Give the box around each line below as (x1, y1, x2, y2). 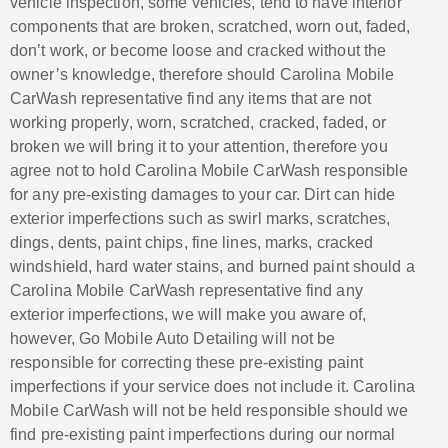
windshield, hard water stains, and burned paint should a (10, 257, 415, 275)
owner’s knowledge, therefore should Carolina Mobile (10, 65, 395, 83)
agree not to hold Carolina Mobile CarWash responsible (10, 161, 409, 179)
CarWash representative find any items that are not (10, 89, 372, 107)
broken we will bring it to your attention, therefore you (10, 137, 388, 155)
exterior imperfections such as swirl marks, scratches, (10, 209, 391, 227)
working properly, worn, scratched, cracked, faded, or (10, 113, 387, 131)
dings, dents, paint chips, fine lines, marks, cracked (10, 233, 374, 251)
